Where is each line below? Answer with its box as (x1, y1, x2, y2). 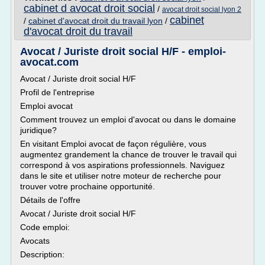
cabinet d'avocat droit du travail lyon (28, 16, 163, 25)
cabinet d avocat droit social (24, 2, 155, 14)
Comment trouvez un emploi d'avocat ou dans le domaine (20, 115, 236, 124)
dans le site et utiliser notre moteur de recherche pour (20, 171, 221, 180)
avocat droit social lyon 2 (162, 5, 241, 14)
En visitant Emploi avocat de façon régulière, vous (20, 139, 206, 148)
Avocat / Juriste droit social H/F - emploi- (20, 46, 226, 57)
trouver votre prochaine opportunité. (20, 182, 155, 191)
